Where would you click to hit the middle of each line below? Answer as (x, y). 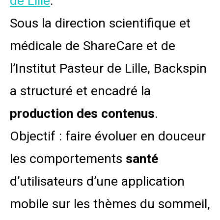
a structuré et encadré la (80, 91)
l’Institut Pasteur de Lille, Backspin (108, 68)
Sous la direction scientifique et (100, 23)
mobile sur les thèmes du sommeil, (110, 204)
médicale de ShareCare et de (93, 45)
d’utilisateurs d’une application (97, 181)
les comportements (68, 158)
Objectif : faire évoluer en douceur (108, 136)
